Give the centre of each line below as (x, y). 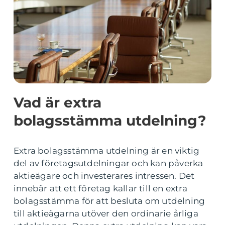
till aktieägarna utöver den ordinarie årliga (106, 213)
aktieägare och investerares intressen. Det (104, 176)
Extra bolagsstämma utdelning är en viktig (107, 151)
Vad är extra (58, 102)
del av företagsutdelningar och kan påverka (108, 163)
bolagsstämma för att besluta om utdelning (109, 201)
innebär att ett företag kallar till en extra (100, 188)
